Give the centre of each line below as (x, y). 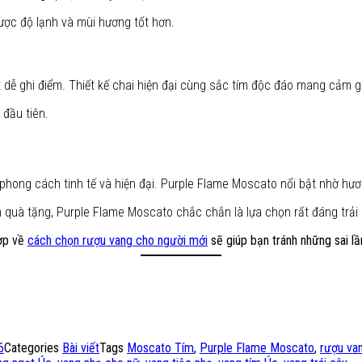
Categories (33, 347)
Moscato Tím (160, 347)
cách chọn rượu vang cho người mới (118, 240)
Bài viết (81, 347)
